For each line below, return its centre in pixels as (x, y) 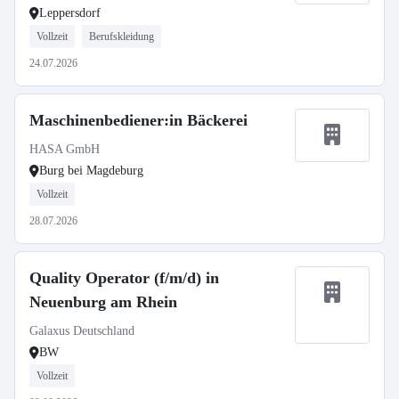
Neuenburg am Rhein (103, 302)
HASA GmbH (65, 149)
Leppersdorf (70, 13)
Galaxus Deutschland (82, 331)
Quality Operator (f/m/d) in (124, 278)
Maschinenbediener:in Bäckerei (138, 120)
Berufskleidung (122, 37)
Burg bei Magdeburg (91, 171)
